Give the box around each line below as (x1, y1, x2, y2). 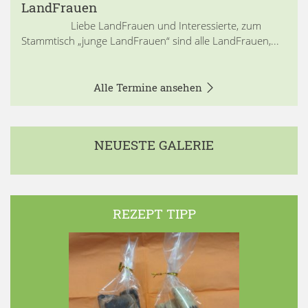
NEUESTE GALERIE (94, 135, 214, 153)
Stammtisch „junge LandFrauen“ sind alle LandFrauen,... (21, 33, 279, 47)
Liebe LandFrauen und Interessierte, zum (21, 18, 261, 32)
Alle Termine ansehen (93, 80, 205, 94)
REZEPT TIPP (112, 204, 196, 222)
